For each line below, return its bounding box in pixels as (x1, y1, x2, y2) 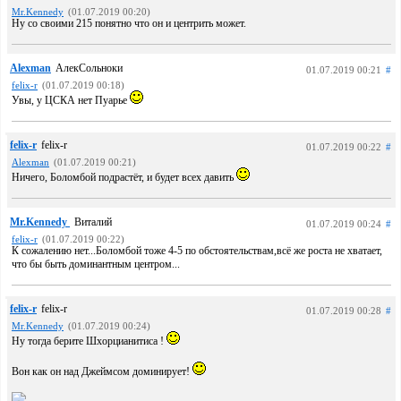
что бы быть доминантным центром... (12, 258, 180, 270)
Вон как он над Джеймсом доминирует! (12, 365, 192, 378)
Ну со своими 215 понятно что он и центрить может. (12, 17, 246, 30)
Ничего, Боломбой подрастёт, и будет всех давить (12, 171, 236, 183)
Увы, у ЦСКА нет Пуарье (12, 94, 130, 107)
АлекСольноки (55, 62, 123, 74)
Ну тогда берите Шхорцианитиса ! (12, 335, 166, 347)
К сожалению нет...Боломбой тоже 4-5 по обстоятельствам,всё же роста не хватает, (12, 244, 382, 257)
